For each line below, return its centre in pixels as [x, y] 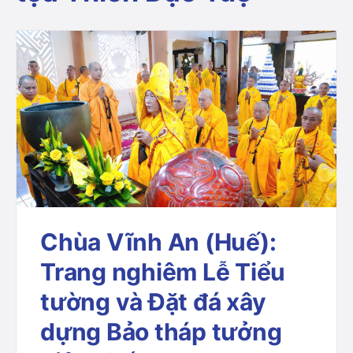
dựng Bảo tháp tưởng [161, 332]
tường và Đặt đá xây [153, 302]
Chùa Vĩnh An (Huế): [158, 242]
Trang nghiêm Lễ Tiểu [163, 272]
